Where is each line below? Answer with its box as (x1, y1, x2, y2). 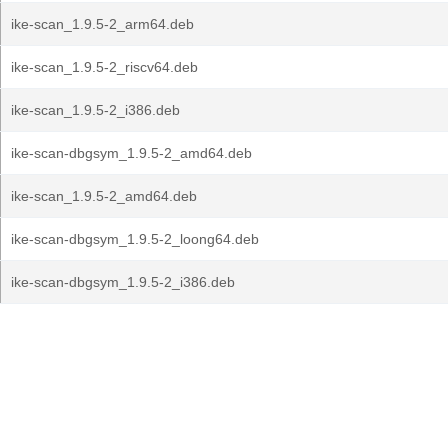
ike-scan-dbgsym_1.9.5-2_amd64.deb (11, 145, 252, 161)
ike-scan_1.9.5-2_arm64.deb (11, 16, 194, 32)
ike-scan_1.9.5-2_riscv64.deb (11, 59, 198, 75)
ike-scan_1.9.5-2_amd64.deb (11, 188, 197, 204)
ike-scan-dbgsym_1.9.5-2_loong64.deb (11, 231, 259, 247)
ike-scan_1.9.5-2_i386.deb (11, 102, 180, 118)
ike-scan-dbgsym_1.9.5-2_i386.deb (11, 274, 235, 290)
